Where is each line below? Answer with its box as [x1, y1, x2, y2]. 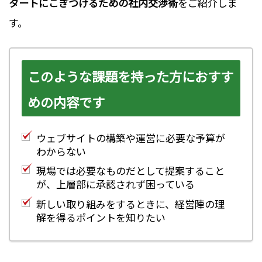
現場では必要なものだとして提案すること [36, 163, 225, 178]
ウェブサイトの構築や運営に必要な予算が [36, 130, 225, 145]
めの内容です [27, 92, 105, 112]
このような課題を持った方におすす [27, 67, 233, 86]
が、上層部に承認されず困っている [36, 177, 195, 192]
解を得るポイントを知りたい [36, 209, 166, 225]
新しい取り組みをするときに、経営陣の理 [36, 196, 225, 211]
